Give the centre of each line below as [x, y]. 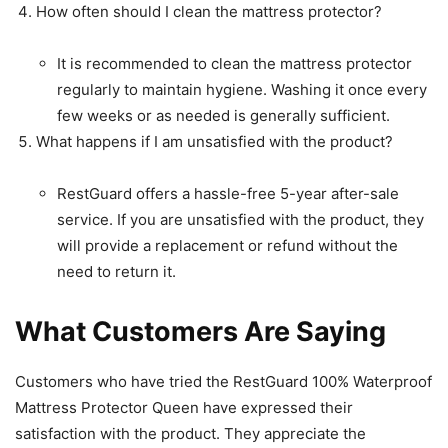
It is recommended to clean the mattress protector [234, 63]
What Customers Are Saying [200, 331]
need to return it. [116, 271]
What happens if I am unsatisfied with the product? [214, 141]
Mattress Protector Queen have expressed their [184, 407]
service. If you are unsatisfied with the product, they [240, 219]
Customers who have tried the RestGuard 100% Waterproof [223, 381]
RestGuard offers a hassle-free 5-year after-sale [228, 193]
